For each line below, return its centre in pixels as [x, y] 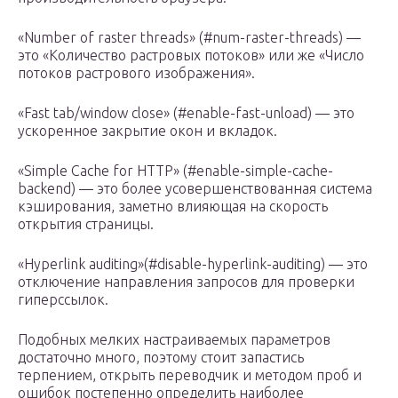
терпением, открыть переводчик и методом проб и [190, 375]
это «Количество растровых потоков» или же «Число [191, 56]
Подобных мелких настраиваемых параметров [174, 340]
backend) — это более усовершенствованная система [195, 189]
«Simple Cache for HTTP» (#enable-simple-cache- [175, 171]
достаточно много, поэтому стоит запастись [161, 358]
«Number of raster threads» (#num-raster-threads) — [189, 38]
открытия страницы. [86, 224]
